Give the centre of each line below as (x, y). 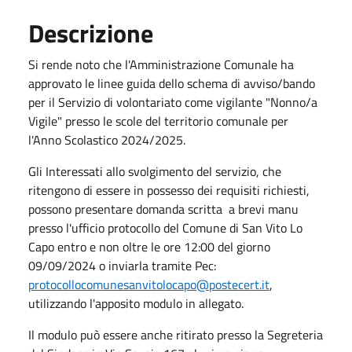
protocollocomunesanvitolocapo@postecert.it (149, 284)
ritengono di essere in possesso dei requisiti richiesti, (169, 190)
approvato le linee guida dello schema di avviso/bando (172, 83)
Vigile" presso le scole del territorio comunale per (158, 121)
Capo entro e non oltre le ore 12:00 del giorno (149, 246)
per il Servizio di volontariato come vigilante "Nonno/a (173, 102)
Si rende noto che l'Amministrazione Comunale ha (161, 64)
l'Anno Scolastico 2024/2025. (107, 139)
